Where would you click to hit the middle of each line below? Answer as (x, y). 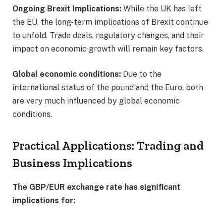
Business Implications (72, 163)
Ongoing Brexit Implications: (67, 8)
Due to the (141, 74)
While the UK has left (162, 8)
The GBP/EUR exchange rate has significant (96, 187)
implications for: (44, 201)
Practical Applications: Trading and (108, 146)
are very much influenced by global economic (96, 101)
